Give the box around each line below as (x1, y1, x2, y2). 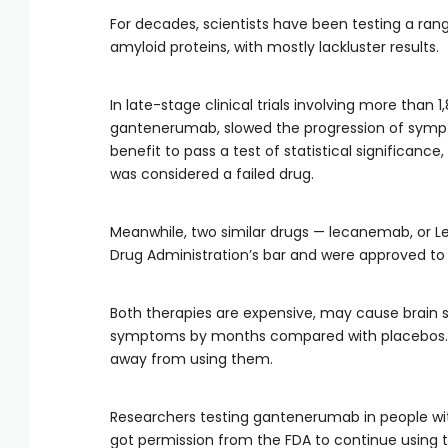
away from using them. (110, 349, 273, 369)
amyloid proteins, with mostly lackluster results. (110, 37, 439, 57)
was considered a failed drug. (110, 164, 314, 184)
